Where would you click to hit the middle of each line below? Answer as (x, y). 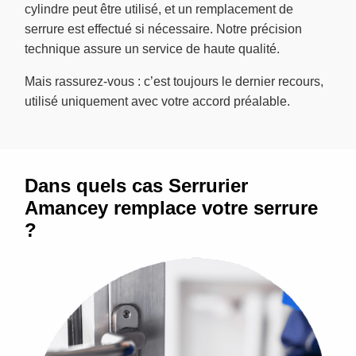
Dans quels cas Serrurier (136, 185)
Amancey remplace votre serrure (171, 207)
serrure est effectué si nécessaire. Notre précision (163, 29)
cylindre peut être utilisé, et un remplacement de (159, 9)
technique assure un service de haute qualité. (152, 48)
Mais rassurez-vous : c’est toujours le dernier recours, (174, 81)
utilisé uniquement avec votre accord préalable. (157, 101)
